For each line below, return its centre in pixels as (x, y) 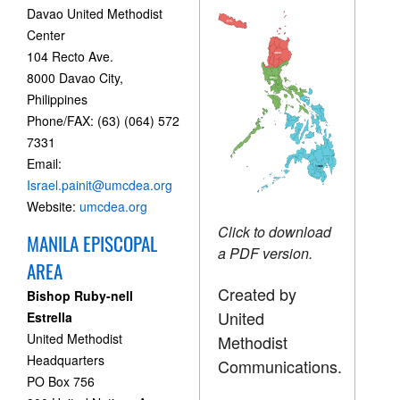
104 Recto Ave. (70, 56)
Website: (53, 206)
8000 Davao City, (75, 78)
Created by (258, 293)
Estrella (51, 317)
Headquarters (66, 360)
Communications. (280, 366)
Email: (44, 163)
